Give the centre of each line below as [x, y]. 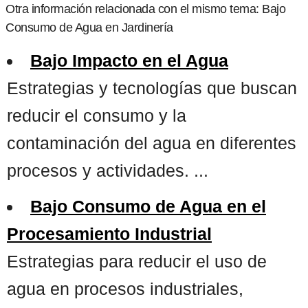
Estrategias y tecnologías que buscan [152, 88]
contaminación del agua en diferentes [152, 143]
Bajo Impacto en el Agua [129, 60]
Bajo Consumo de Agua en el [148, 206]
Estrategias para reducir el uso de [137, 261]
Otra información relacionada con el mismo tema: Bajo [145, 9]
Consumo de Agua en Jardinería [89, 27]
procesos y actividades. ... [108, 170]
